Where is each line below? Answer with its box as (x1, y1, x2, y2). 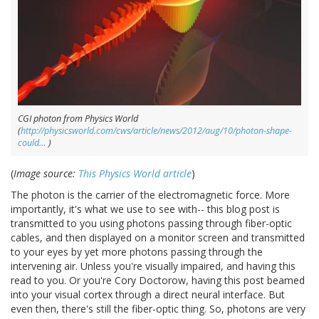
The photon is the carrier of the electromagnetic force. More (11, 187, 290, 202)
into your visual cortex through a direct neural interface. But (11, 287, 285, 301)
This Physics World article (78, 166, 192, 180)
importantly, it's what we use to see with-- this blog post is (11, 202, 280, 216)
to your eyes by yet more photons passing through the (11, 244, 263, 258)
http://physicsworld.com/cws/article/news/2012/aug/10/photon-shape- (21, 124, 292, 137)
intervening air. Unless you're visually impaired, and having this (11, 258, 296, 273)
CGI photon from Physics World (18, 112, 138, 125)
